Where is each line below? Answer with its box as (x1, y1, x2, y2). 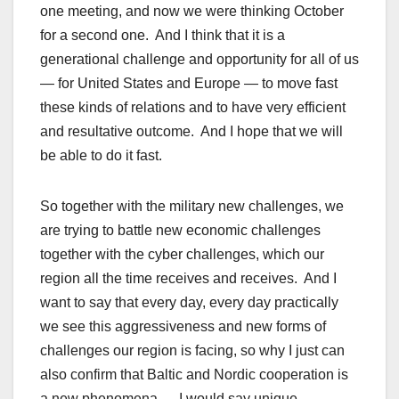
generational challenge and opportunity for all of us (40, 52, 359, 68)
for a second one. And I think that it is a (40, 28, 285, 44)
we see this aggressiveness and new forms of (40, 319, 326, 335)
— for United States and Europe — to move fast (40, 76, 338, 92)
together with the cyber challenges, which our (40, 247, 324, 263)
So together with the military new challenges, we (40, 199, 344, 215)
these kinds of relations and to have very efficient (40, 100, 346, 116)
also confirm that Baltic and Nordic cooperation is (40, 367, 348, 383)
